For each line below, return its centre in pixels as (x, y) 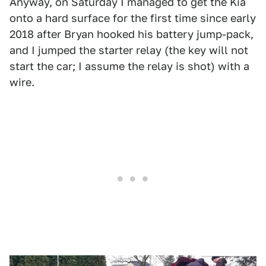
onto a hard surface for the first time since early (133, 18)
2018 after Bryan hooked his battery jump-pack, (132, 34)
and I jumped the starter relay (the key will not (129, 50)
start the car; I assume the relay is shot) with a (129, 66)
